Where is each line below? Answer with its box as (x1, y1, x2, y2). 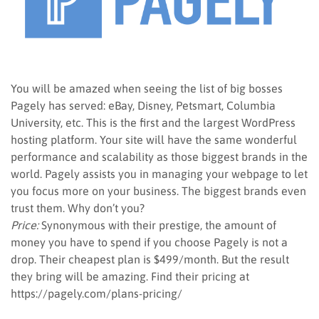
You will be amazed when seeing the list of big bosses (11, 81, 283, 95)
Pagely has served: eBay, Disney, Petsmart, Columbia (11, 98, 276, 112)
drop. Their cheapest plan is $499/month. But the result (11, 252, 289, 266)
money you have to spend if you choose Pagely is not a (11, 235, 288, 249)
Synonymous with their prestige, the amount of (38, 218, 276, 231)
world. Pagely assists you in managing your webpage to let (11, 167, 308, 180)
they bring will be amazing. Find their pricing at (11, 269, 249, 283)
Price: (11, 218, 38, 231)
